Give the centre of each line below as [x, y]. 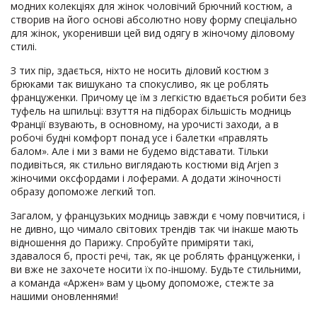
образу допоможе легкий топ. [83, 191]
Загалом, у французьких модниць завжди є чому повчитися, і [158, 215]
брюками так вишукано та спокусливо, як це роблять [140, 83]
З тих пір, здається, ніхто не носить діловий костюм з [140, 70]
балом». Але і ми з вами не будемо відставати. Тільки [139, 151]
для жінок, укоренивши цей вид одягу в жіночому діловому [152, 33]
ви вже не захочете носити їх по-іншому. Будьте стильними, [156, 269]
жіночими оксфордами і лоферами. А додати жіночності [146, 178]
